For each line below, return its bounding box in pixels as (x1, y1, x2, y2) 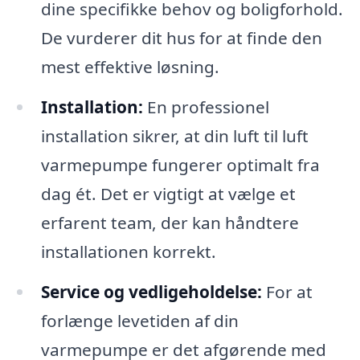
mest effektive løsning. (40, 55, 219, 79)
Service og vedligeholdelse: (40, 280, 262, 303)
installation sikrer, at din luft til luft (40, 125, 309, 148)
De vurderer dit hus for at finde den (40, 27, 322, 50)
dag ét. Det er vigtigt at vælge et (40, 182, 296, 206)
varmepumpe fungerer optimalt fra (40, 153, 320, 177)
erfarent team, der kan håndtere (40, 211, 299, 235)
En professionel (142, 96, 269, 119)
